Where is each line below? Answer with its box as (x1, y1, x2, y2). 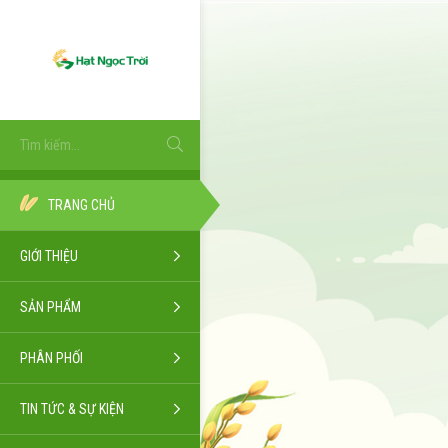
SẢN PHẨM (20, 299, 81, 315)
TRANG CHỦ (48, 197, 115, 213)
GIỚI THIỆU (20, 248, 78, 264)
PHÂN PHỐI (20, 350, 83, 366)
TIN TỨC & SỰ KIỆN (20, 401, 124, 417)
